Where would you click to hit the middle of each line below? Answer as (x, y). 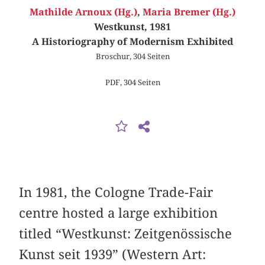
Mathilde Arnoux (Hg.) (83, 12)
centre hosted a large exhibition (119, 213)
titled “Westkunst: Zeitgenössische (126, 233)
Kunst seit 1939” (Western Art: (113, 254)
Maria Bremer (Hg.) (189, 12)
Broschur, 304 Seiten (132, 56)
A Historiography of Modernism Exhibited (132, 42)
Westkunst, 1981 (132, 27)
